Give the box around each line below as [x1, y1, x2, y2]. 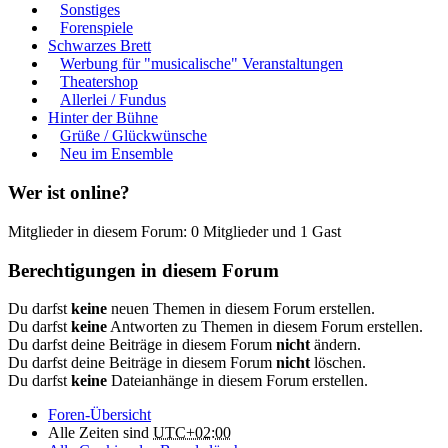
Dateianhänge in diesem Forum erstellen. [107, 372, 368, 390]
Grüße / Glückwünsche [60, 127, 207, 145]
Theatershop [60, 73, 138, 91]
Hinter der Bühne [48, 109, 158, 127]
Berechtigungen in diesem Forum [8, 259, 279, 281]
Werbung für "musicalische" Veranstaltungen [60, 55, 343, 73]
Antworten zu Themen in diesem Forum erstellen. [107, 318, 423, 336]
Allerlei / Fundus [60, 91, 166, 109]
